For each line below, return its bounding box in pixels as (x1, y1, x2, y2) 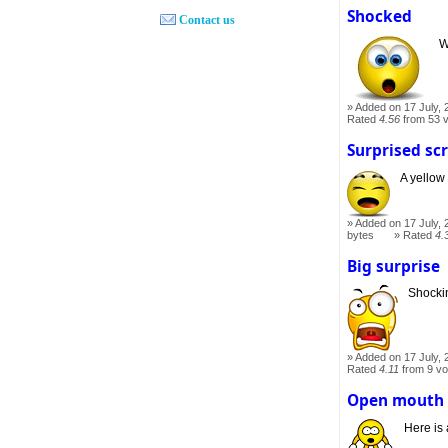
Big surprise (347, 255, 441, 277)
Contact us (179, 12, 236, 27)
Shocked (347, 6, 413, 28)
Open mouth (347, 390, 445, 412)
